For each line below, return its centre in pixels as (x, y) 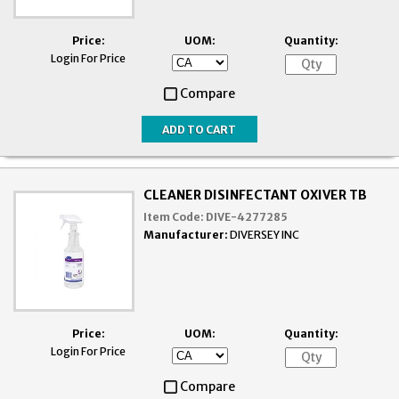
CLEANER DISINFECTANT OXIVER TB (256, 195)
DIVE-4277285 (247, 217)
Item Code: (174, 217)
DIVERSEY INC (265, 235)
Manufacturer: (186, 235)
